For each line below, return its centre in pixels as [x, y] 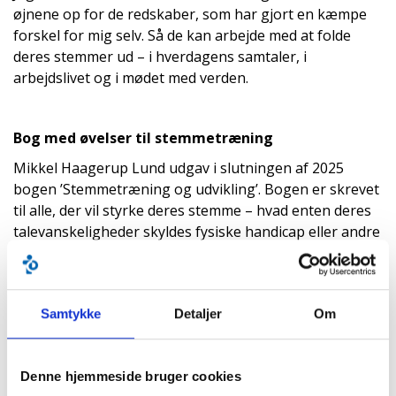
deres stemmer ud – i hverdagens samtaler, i [160, 57]
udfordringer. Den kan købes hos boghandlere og [179, 253]
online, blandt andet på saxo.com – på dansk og [170, 274]
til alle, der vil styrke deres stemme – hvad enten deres [192, 210]
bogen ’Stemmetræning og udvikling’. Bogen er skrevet [196, 189]
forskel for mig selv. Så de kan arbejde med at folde [182, 35]
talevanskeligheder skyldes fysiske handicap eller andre [197, 232]
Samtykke [71, 313]
